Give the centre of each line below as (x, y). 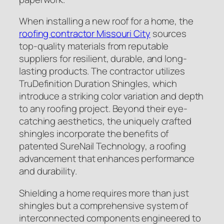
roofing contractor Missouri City (85, 34)
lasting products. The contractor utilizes (102, 71)
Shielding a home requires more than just (104, 193)
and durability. (48, 171)
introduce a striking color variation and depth (111, 96)
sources (168, 34)
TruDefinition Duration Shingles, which (98, 84)
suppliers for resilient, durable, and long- (103, 59)
